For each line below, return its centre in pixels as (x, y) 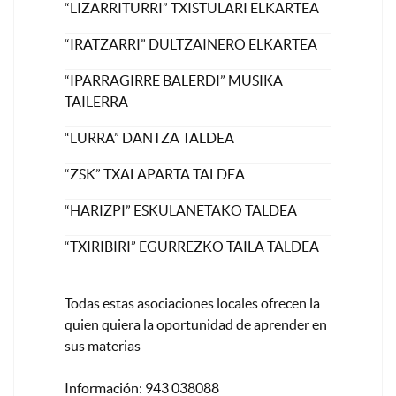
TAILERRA (97, 102)
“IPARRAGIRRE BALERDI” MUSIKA (174, 81)
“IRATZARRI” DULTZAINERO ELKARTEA (191, 45)
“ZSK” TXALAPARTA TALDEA (155, 175)
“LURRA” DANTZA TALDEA (150, 138)
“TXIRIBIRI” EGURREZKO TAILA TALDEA (192, 247)
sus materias (103, 346)
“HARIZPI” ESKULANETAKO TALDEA (181, 211)
